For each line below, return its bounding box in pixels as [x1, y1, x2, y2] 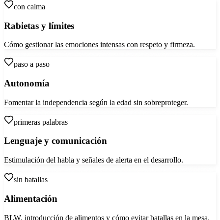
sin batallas [14, 175, 48, 184]
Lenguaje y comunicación [4, 136, 107, 146]
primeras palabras [14, 117, 68, 126]
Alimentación [4, 193, 57, 204]
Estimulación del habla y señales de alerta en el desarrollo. [4, 156, 183, 165]
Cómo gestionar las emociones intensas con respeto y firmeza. [4, 40, 195, 49]
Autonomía [4, 78, 50, 89]
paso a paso [14, 60, 50, 69]
